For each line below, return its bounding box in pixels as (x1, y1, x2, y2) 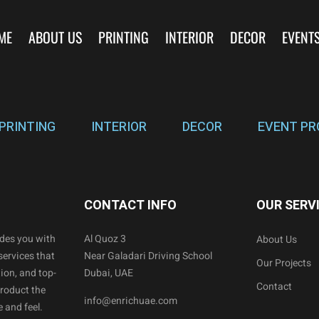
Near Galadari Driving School (83, 249, 212, 263)
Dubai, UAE (83, 266, 133, 281)
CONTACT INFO (83, 196, 177, 215)
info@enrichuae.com (83, 293, 177, 308)
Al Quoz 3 (83, 231, 126, 246)
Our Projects (256, 256, 312, 271)
